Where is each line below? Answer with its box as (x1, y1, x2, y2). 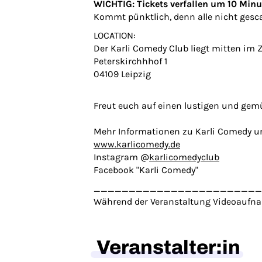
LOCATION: (94, 30, 136, 41)
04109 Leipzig (94, 68, 151, 80)
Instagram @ (94, 151, 149, 163)
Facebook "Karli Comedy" (94, 164, 198, 175)
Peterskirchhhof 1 (94, 56, 167, 67)
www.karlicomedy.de (94, 139, 180, 150)
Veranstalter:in (96, 237, 240, 258)
